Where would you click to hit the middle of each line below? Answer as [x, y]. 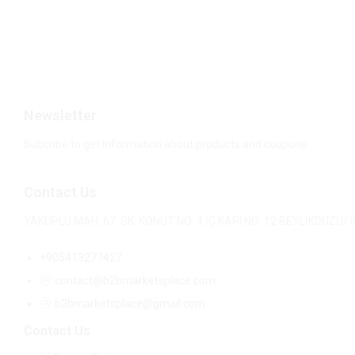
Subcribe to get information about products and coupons [165, 144]
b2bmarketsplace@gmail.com [130, 304]
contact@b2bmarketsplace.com [135, 281]
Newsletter [60, 115]
